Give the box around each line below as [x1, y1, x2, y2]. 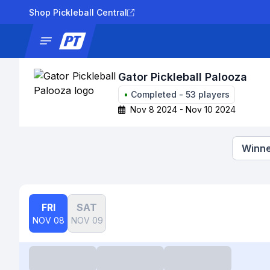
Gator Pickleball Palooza [118, 71, 247, 83]
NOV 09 [71, 215, 103, 225]
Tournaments [145, 36, 201, 46]
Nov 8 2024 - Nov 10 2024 [130, 104, 236, 115]
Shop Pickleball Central [29, 7, 127, 17]
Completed [131, 89, 177, 99]
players [196, 89, 230, 99]
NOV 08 [32, 215, 64, 225]
